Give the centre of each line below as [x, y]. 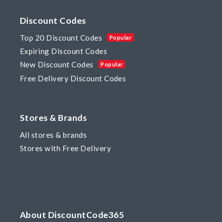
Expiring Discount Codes [64, 51]
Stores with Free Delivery [65, 148]
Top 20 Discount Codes [61, 38]
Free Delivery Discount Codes [73, 78]
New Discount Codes [57, 65]
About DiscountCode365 [72, 215]
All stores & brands [54, 135]
